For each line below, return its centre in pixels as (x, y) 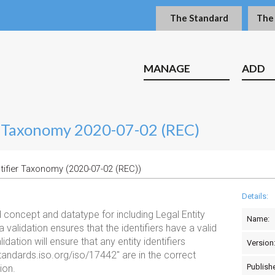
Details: (255, 196)
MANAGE (167, 68)
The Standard (199, 18)
